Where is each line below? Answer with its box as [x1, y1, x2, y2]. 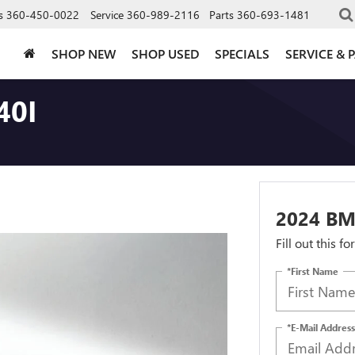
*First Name [286, 264, 338, 277]
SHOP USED [132, 44, 199, 62]
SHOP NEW [52, 44, 116, 62]
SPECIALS [215, 44, 269, 62]
